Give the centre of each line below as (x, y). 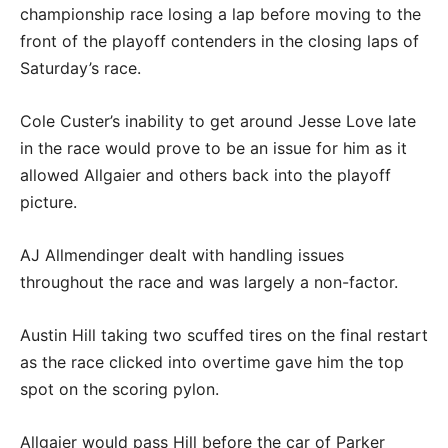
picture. (48, 201)
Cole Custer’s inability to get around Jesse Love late (218, 120)
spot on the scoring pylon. (119, 388)
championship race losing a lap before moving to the (220, 13)
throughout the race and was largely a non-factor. (209, 281)
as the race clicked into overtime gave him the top (212, 361)
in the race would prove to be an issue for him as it (213, 147)
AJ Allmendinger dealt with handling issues (182, 254)
